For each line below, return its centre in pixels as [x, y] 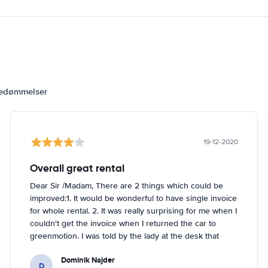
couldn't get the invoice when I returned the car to [123, 223]
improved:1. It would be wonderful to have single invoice [134, 198]
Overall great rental [77, 168]
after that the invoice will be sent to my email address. [130, 261]
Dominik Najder [88, 260]
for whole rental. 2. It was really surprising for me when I [134, 211]
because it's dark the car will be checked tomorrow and [133, 249]
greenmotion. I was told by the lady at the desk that [125, 236]
